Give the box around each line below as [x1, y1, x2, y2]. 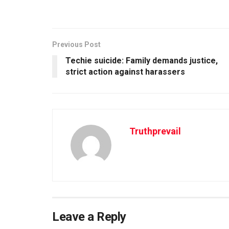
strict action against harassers [65, 66, 185, 77]
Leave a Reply [52, 209, 126, 224]
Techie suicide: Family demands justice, [65, 55, 218, 65]
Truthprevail [129, 125, 181, 136]
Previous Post [52, 40, 101, 49]
